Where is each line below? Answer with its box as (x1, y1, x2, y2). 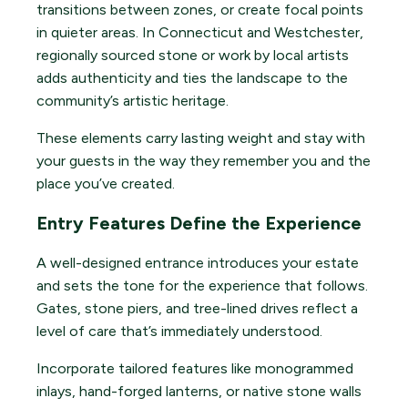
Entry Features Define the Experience (36, 212, 362, 235)
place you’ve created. (36, 175, 175, 193)
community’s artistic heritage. (36, 92, 229, 110)
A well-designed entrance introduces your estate (36, 254, 359, 272)
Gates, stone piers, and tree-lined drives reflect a (36, 300, 358, 318)
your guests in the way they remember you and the (36, 152, 371, 170)
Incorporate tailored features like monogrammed (36, 360, 353, 378)
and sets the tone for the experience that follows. (36, 277, 368, 295)
